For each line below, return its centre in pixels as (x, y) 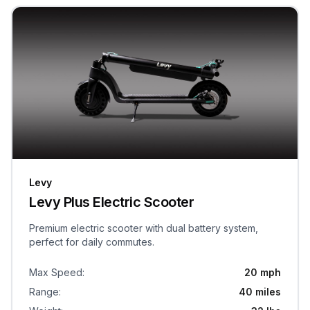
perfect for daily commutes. (92, 241)
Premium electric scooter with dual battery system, (144, 228)
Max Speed (56, 272)
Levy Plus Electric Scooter (111, 202)
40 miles (260, 291)
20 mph (263, 272)
